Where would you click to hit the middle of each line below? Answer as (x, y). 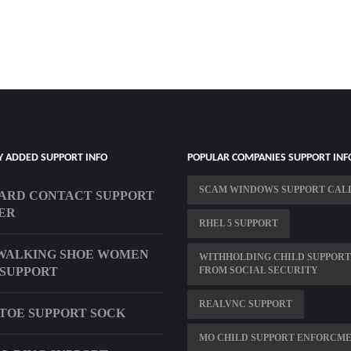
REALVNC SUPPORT (246, 304)
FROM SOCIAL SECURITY (259, 270)
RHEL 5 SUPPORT (239, 223)
